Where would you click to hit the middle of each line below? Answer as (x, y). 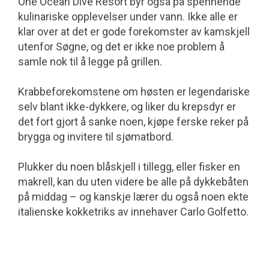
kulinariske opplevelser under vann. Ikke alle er (128, 16)
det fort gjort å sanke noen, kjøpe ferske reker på (133, 121)
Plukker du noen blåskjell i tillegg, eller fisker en (129, 166)
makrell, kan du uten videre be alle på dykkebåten (133, 181)
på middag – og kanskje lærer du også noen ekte (133, 196)
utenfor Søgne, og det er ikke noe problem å (121, 46)
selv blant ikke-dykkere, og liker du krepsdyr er (127, 106)
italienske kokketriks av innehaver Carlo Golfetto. (133, 211)
